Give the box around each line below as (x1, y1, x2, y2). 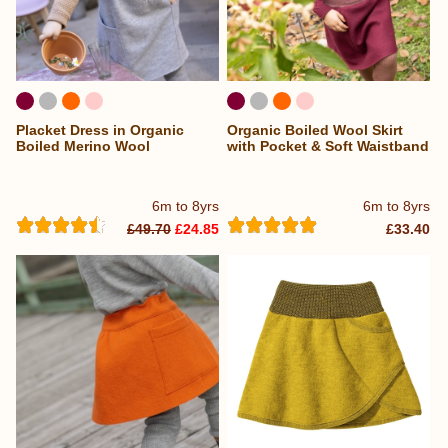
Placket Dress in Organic (16, 122, 184, 139)
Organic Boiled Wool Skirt (227, 122, 404, 139)
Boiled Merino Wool (16, 138, 150, 155)
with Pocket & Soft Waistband (227, 138, 430, 155)
